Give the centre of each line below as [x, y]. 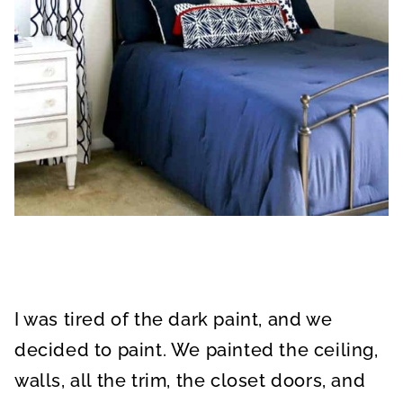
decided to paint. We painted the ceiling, [197, 350]
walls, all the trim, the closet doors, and [190, 381]
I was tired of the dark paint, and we [174, 319]
